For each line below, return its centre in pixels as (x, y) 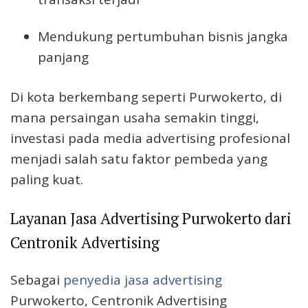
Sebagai (37, 280)
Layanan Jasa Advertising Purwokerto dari (151, 218)
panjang (63, 57)
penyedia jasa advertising (143, 280)
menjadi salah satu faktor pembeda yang (139, 159)
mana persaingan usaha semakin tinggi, (135, 118)
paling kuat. (47, 180)
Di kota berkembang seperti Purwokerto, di (146, 97)
